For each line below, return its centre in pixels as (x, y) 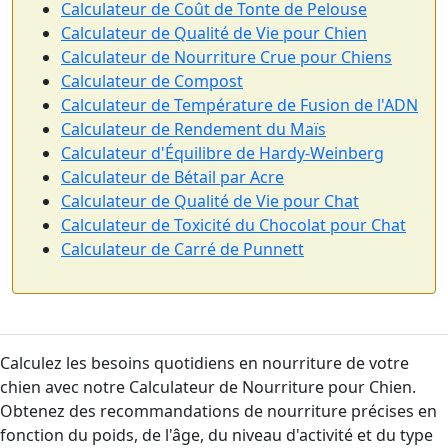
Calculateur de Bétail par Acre (172, 177)
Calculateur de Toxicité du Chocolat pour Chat (233, 225)
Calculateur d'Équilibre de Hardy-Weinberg (222, 153)
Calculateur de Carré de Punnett (182, 249)
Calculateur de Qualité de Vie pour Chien (214, 33)
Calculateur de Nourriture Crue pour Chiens (226, 57)
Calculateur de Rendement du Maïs (193, 129)
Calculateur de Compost (152, 81)
